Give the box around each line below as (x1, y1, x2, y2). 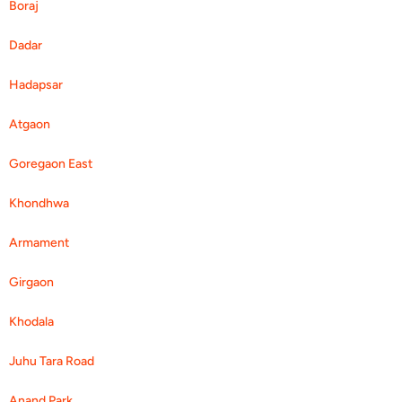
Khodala (9, 313, 54, 329)
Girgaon (9, 274, 54, 290)
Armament (9, 234, 69, 250)
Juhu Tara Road (9, 353, 94, 369)
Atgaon (9, 116, 50, 132)
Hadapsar (9, 76, 63, 92)
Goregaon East (9, 155, 92, 171)
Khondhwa (9, 195, 69, 211)
